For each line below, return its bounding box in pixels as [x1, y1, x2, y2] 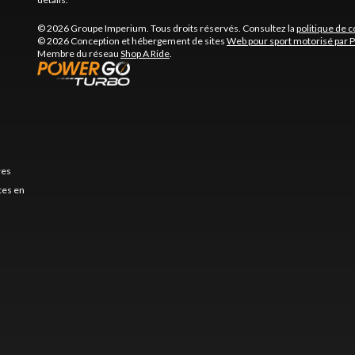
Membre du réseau [36, 47, 120, 59]
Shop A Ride [120, 47, 170, 59]
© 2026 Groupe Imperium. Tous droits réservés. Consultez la [36, 21, 296, 34]
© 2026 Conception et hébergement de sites [36, 34, 227, 47]
